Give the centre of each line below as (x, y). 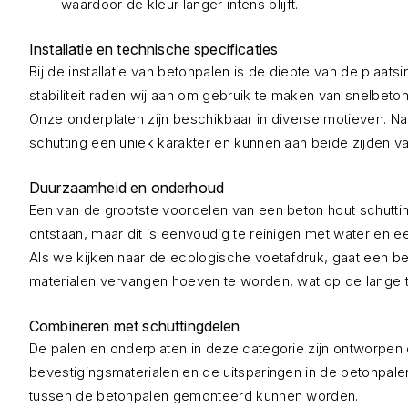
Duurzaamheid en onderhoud (127, 188)
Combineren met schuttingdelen (135, 326)
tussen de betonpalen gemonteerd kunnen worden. (194, 396)
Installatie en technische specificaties (154, 49)
